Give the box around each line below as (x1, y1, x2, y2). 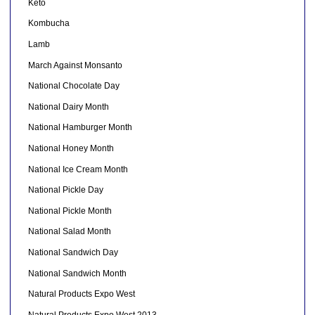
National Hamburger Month (27, 122, 132, 133)
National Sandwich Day (27, 247, 118, 257)
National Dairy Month (27, 101, 109, 112)
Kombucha (27, 18, 70, 29)
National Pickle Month (27, 205, 112, 216)
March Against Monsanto (27, 60, 122, 70)
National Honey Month (27, 143, 114, 154)
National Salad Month (27, 226, 111, 237)
